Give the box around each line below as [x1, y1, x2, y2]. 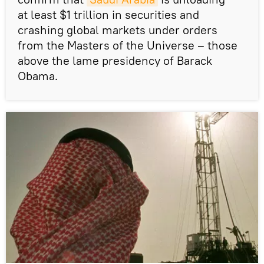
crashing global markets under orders [18, 22, 217, 37]
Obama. [18, 68, 61, 83]
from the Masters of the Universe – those [18, 37, 237, 52]
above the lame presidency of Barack [18, 52, 212, 68]
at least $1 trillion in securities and [18, 6, 199, 22]
